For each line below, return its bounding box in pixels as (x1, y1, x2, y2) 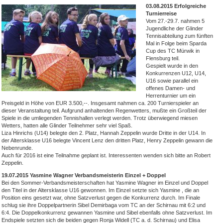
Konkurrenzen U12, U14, (146, 70, 206, 76)
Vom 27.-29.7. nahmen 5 (146, 17, 205, 24)
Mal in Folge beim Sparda (146, 40, 207, 46)
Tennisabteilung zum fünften (146, 32, 213, 39)
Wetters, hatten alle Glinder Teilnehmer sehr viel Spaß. (1, 122, 132, 128)
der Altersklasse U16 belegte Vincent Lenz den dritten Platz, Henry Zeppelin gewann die (1, 137, 213, 143)
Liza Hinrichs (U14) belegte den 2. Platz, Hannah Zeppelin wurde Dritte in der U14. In (1, 129, 206, 136)
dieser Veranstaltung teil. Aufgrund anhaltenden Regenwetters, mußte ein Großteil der (1, 107, 207, 113)
